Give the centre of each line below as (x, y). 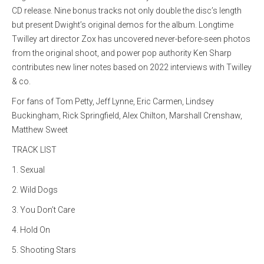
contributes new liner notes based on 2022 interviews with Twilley (132, 67)
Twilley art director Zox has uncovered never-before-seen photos (131, 39)
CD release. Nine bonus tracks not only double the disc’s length (127, 11)
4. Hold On (31, 230)
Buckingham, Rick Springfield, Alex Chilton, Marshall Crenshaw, (127, 115)
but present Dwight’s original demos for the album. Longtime (123, 25)
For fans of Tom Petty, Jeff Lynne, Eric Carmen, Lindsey (113, 101)
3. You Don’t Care (43, 210)
